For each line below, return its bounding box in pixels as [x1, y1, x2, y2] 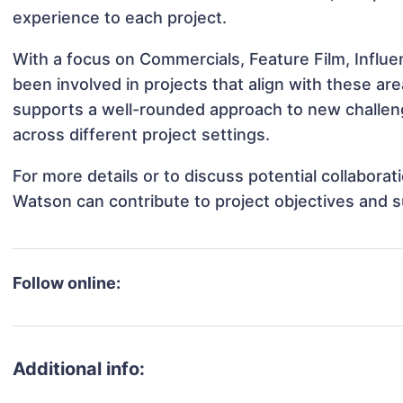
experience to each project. [13, 8, 228, 28]
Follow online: [13, 273, 121, 293]
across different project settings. [13, 125, 271, 145]
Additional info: [13, 358, 146, 381]
